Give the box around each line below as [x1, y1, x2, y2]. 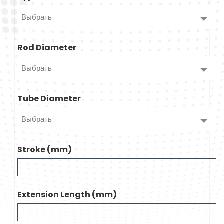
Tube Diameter [17, 93, 81, 104]
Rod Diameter [17, 42, 76, 53]
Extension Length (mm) [17, 189, 117, 200]
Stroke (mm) [17, 144, 72, 155]
